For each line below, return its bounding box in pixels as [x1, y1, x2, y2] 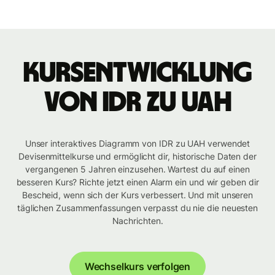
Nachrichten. [112, 215, 163, 227]
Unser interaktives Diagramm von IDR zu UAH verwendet [25, 138, 250, 149]
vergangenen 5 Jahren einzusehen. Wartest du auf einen [25, 164, 250, 175]
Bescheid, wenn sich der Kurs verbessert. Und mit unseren [21, 190, 254, 201]
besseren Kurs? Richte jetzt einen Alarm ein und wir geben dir [16, 177, 259, 188]
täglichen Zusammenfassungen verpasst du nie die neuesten [17, 203, 258, 214]
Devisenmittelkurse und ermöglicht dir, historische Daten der [18, 151, 257, 162]
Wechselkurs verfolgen [84, 260, 191, 273]
